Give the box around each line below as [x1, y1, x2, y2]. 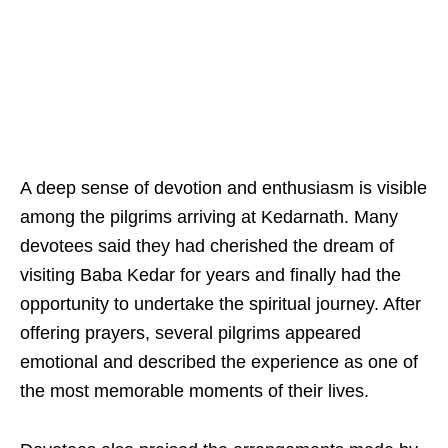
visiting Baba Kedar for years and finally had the [20, 265, 401, 286]
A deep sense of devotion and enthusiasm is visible [20, 178, 427, 199]
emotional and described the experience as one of [20, 352, 418, 373]
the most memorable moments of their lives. [20, 381, 369, 402]
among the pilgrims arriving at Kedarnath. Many [20, 207, 398, 228]
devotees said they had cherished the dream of [20, 236, 394, 257]
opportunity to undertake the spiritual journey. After [20, 294, 421, 315]
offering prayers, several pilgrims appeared [20, 323, 361, 344]
